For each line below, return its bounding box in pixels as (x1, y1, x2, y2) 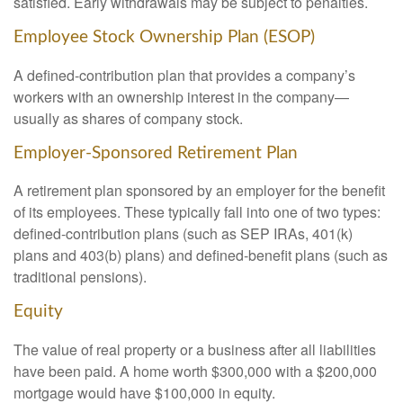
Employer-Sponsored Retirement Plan (13, 144, 298, 162)
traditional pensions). (13, 266, 147, 288)
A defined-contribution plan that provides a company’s (13, 64, 355, 85)
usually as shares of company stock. (13, 107, 243, 129)
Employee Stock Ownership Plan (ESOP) (13, 29, 315, 46)
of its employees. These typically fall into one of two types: (13, 201, 381, 223)
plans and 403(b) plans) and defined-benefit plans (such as (13, 245, 388, 266)
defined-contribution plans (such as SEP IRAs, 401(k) (13, 223, 353, 245)
